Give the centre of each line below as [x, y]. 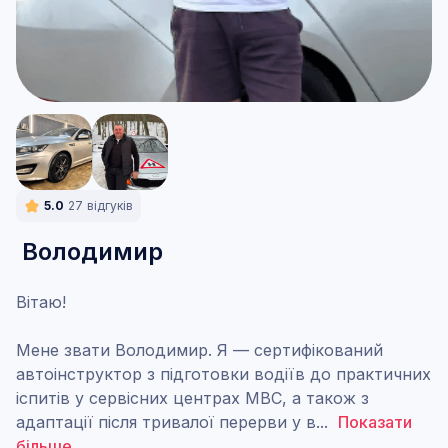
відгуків [110, 205]
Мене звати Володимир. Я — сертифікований [199, 350]
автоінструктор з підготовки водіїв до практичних [223, 374]
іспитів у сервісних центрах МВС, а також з [192, 398]
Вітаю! [41, 302]
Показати [375, 422]
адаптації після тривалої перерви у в [166, 422]
